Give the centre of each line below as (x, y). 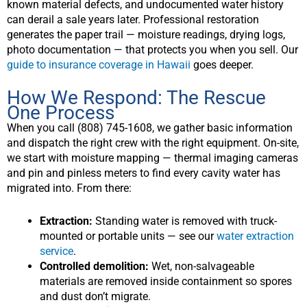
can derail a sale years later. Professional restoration (133, 20)
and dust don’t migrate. (95, 296)
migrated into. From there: (69, 188)
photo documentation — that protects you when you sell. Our (152, 50)
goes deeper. (222, 65)
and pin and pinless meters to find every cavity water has (144, 173)
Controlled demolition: (94, 266)
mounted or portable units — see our (128, 236)
